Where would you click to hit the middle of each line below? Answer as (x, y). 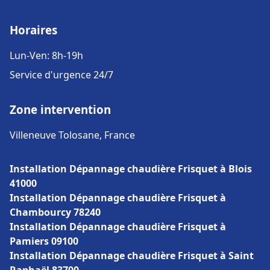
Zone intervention (60, 109)
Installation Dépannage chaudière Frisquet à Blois (131, 169)
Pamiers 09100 (44, 241)
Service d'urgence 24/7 (61, 75)
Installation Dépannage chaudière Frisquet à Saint (132, 256)
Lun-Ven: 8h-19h (46, 55)
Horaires (33, 30)
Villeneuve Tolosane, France (72, 135)
